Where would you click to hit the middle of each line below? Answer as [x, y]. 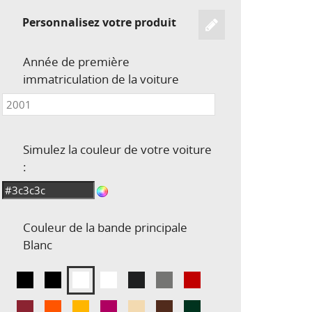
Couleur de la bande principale [105, 227]
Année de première [76, 61]
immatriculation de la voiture [101, 79]
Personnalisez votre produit [99, 22]
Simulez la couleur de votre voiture [117, 149]
